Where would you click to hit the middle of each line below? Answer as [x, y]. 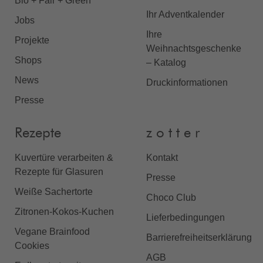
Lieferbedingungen [186, 218]
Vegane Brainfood [52, 232]
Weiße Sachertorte [54, 192]
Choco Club [171, 198]
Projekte [32, 40]
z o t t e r [173, 133]
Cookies [32, 246]
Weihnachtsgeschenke [194, 48]
